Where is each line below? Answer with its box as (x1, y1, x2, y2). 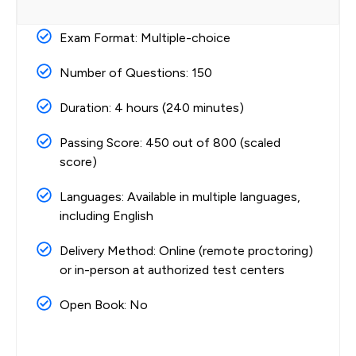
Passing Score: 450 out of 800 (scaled (59, 135, 281, 151)
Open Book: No (59, 297, 148, 313)
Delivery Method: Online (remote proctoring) (59, 243, 313, 259)
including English (59, 208, 153, 224)
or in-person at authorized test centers (59, 262, 284, 278)
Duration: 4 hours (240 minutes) (59, 100, 244, 116)
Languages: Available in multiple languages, (59, 189, 300, 205)
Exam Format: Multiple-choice (59, 30, 230, 46)
